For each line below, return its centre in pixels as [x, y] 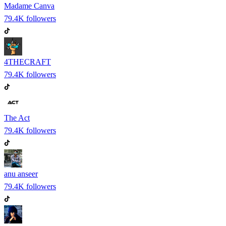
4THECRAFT [27, 62]
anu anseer [21, 174]
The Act [17, 118]
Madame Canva [29, 6]
